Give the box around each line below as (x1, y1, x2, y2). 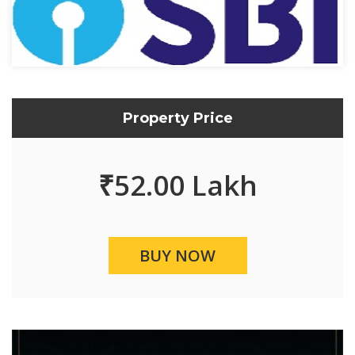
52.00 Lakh (113, 166, 258, 204)
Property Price (122, 109, 233, 127)
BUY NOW (139, 245, 216, 266)
